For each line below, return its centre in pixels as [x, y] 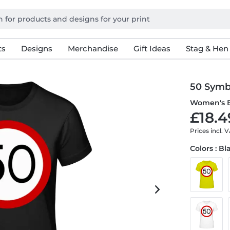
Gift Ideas [152, 49]
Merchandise [93, 49]
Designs [36, 49]
